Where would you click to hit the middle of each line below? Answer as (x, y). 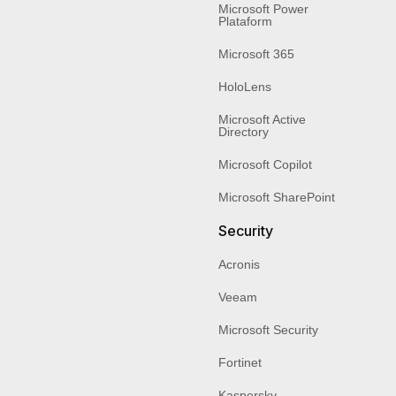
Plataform (245, 21)
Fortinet (240, 362)
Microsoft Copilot (265, 164)
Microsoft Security (268, 329)
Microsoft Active (262, 119)
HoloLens (245, 86)
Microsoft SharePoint (277, 197)
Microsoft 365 (256, 53)
